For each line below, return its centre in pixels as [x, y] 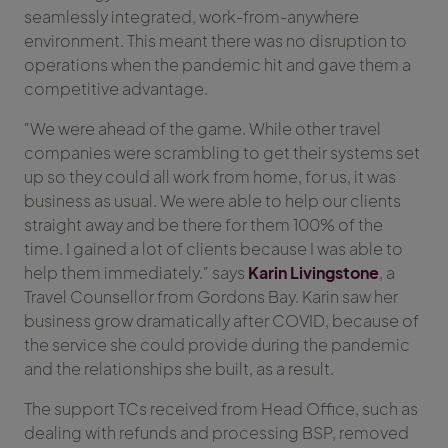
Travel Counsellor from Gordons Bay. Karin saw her [211, 297]
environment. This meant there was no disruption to [215, 41]
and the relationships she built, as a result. [179, 369]
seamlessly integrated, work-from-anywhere [191, 17]
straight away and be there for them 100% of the [203, 225]
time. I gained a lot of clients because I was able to [213, 249]
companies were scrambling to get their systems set [222, 153]
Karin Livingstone [313, 273]
